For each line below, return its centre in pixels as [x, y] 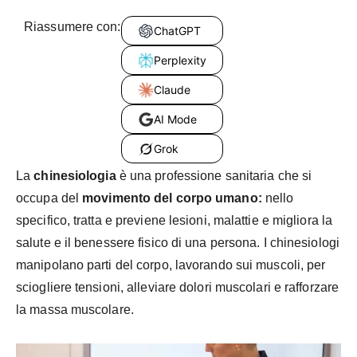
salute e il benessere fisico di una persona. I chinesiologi [178, 243]
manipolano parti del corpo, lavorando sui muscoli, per [171, 265]
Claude [172, 90]
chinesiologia [75, 176]
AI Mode [175, 120]
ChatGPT [177, 31]
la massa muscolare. [75, 310]
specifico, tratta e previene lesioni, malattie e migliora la [175, 221]
